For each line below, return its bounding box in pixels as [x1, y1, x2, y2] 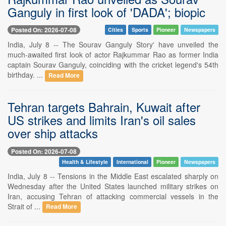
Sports [131, 25, 148, 33]
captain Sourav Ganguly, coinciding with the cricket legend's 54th [8, 60, 218, 70]
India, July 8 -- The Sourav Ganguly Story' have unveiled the [8, 39, 218, 50]
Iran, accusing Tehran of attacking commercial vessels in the [8, 191, 218, 201]
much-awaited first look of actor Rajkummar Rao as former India [8, 49, 218, 60]
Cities [107, 25, 123, 33]
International [116, 157, 148, 165]
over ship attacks [8, 124, 98, 142]
